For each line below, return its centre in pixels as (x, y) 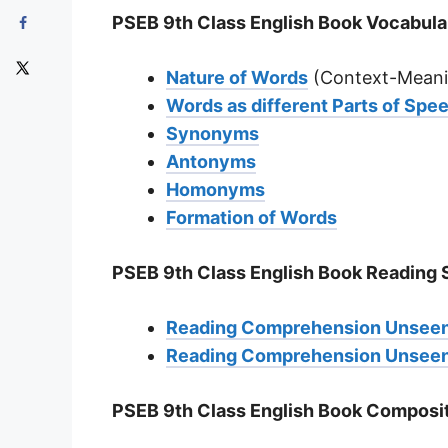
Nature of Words (237, 77)
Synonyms (212, 133)
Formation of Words (251, 217)
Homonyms (215, 189)
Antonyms (211, 161)
